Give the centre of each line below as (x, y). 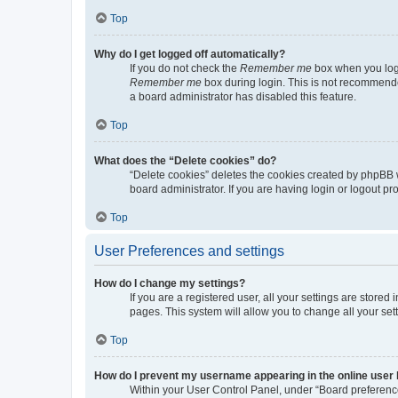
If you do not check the (185, 68)
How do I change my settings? (170, 283)
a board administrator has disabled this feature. (243, 96)
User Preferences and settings (189, 251)
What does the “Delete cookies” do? (185, 160)
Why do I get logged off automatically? (190, 54)
